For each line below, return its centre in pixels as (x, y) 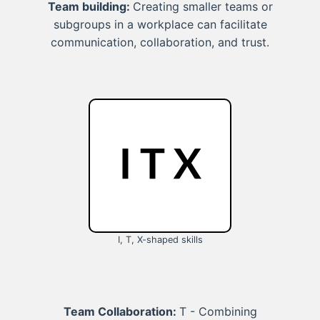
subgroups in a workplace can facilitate (160, 25)
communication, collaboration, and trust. (160, 42)
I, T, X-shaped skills (160, 240)
